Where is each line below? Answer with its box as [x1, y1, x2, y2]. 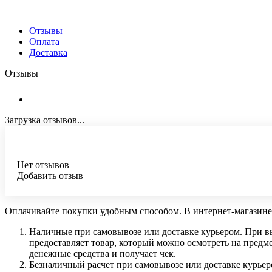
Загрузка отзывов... [5, 114, 84, 125]
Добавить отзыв [17, 170, 83, 181]
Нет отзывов [17, 159, 69, 170]
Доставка [29, 47, 67, 58]
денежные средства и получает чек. [29, 248, 176, 259]
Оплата [29, 36, 59, 47]
